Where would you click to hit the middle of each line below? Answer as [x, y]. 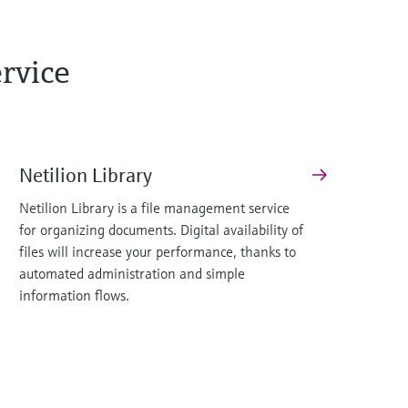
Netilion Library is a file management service [154, 207]
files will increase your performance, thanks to [158, 251]
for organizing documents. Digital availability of [161, 229]
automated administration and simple [132, 273]
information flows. [74, 295]
